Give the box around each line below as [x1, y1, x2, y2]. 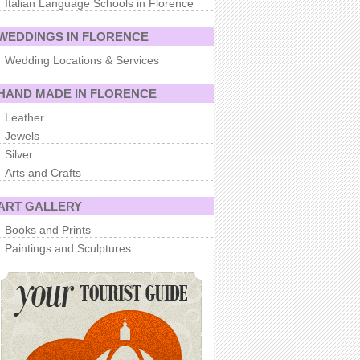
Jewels [5, 129, 39, 142]
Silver [5, 148, 33, 161]
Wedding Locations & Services [5, 54, 159, 67]
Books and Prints [5, 223, 91, 236]
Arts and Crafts [5, 166, 81, 179]
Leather [5, 111, 44, 124]
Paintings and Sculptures [5, 242, 131, 255]
